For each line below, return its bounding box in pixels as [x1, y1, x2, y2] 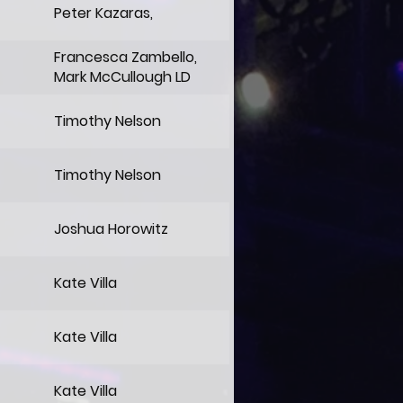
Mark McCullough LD [54, 67, 191, 87]
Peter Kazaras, [54, 3, 153, 23]
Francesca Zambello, [54, 47, 197, 67]
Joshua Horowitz [54, 219, 168, 239]
